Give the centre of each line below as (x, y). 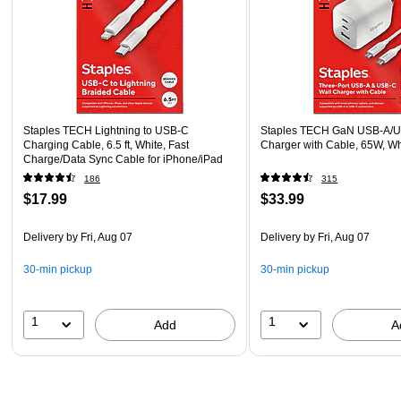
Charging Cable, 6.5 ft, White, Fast (106, 145)
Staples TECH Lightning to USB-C (106, 130)
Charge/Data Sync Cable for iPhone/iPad (123, 159)
